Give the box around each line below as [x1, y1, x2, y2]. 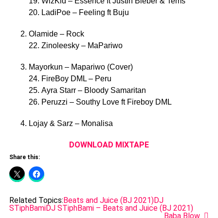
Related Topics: [9, 195, 63, 205]
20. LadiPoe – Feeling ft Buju [28, 8, 129, 17]
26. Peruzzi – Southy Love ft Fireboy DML [28, 97, 172, 106]
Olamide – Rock [28, 29, 84, 38]
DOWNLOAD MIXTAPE [69, 140, 149, 149]
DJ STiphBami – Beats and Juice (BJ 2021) [45, 203, 193, 213]
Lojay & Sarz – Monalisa [28, 119, 113, 127]
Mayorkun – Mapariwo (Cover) [28, 62, 133, 71]
